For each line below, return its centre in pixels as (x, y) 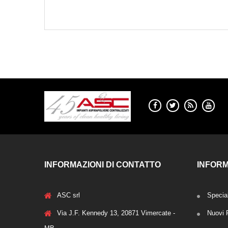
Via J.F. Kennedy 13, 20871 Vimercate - (116, 213)
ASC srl (68, 195)
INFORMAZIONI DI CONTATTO (103, 165)
